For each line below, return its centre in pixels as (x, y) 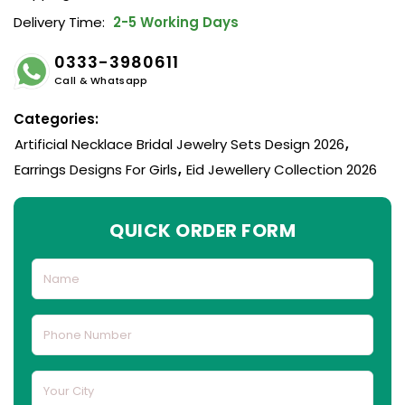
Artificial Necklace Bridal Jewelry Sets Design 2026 (179, 145)
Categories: (56, 119)
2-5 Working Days (174, 23)
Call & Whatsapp (101, 81)
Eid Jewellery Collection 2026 (282, 170)
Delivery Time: (59, 23)
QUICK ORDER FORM (202, 231)
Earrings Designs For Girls (96, 170)
